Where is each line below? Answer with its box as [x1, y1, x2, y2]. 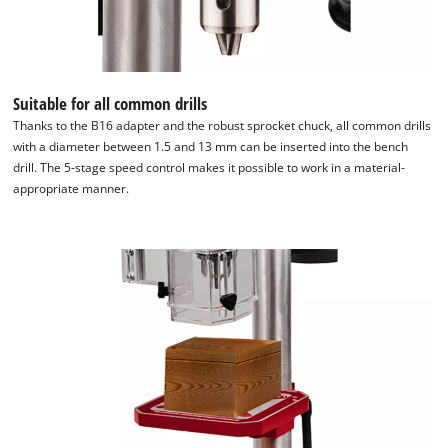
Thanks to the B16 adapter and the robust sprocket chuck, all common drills [13, 117, 432, 133]
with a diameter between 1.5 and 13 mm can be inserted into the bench [13, 138, 409, 154]
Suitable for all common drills [13, 91, 208, 115]
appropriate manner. [13, 180, 130, 196]
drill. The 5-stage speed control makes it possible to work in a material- [13, 159, 406, 175]
